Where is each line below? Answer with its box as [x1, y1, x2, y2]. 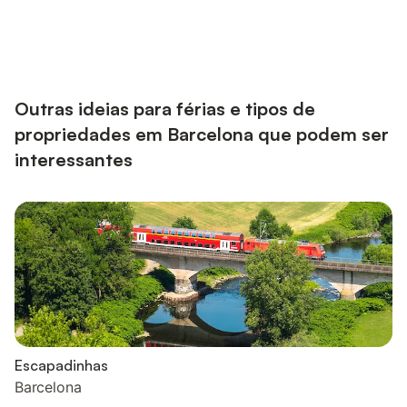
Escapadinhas [15, 355, 108, 374]
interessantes [15, 147, 133, 171]
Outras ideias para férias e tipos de [15, 96, 315, 120]
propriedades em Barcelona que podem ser [15, 122, 389, 145]
